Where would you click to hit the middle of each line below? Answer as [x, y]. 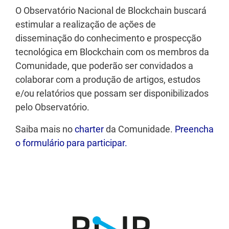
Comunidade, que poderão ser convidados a [104, 65]
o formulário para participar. [71, 143]
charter [90, 129]
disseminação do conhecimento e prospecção [108, 38]
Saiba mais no [45, 129]
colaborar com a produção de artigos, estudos [108, 79]
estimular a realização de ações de [86, 24]
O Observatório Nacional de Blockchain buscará [111, 10]
